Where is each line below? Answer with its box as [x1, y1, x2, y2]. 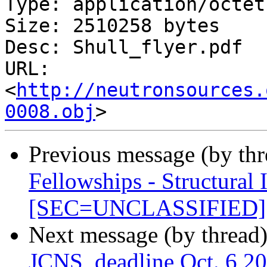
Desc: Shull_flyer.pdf [5, 36, 243, 58]
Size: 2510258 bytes [5, 15, 220, 37]
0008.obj [5, 101, 95, 123]
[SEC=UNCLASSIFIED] [29, 195, 266, 221]
